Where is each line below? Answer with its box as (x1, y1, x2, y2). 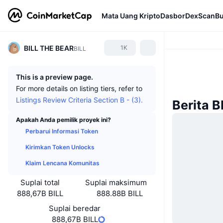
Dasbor (160, 11, 185, 20)
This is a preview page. (16, 73, 93, 81)
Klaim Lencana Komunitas (25, 159, 100, 167)
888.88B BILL (97, 189, 143, 198)
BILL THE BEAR (24, 43, 74, 52)
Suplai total (20, 178, 60, 187)
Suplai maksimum (85, 178, 147, 187)
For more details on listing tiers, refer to (16, 84, 142, 93)
